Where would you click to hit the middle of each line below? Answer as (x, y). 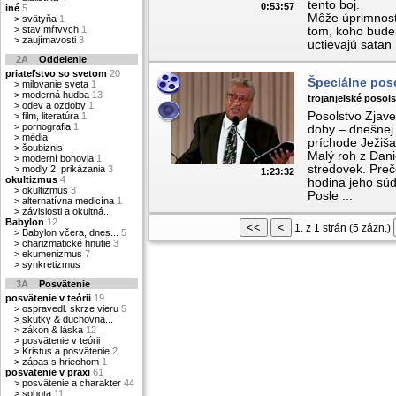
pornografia (46, 126)
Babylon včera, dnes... (70, 232)
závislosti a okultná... (67, 211)
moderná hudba (56, 95)
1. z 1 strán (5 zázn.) (342, 228)
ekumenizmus (52, 254)
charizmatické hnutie (66, 243)
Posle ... (330, 196)
